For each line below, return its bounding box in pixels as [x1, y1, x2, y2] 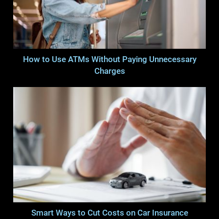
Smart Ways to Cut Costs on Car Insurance [31, 208, 188, 218]
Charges [94, 66, 125, 76]
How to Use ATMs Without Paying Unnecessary [22, 54, 197, 64]
